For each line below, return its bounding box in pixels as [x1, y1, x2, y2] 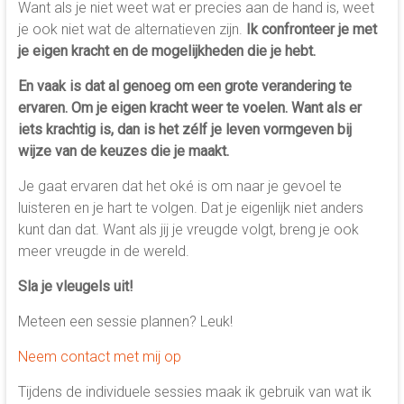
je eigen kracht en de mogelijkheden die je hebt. [17, 42, 316, 60]
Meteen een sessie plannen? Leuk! [17, 313, 233, 331]
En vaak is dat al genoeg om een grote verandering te [17, 78, 352, 96]
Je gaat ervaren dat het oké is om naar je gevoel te [17, 178, 342, 196]
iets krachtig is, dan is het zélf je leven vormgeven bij [17, 121, 352, 139]
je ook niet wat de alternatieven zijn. [17, 21, 246, 39]
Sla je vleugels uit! [17, 278, 133, 296]
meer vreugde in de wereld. [17, 243, 189, 261]
